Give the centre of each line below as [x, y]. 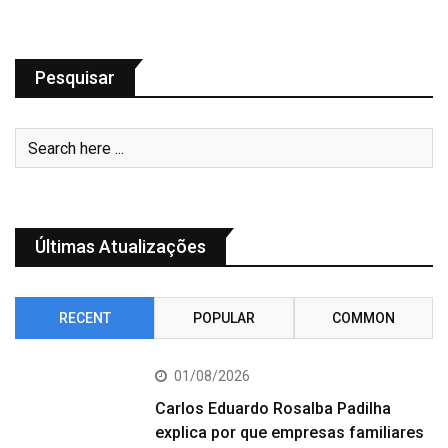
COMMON [363, 318]
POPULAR [223, 318]
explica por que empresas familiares [290, 433]
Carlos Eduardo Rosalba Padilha [273, 409]
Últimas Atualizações [120, 247]
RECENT [84, 318]
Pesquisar [75, 78]
